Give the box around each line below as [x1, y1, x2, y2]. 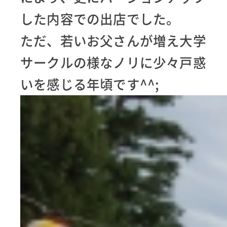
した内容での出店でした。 [20, 9, 180, 29]
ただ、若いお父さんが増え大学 [20, 31, 206, 51]
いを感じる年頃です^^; [20, 74, 160, 94]
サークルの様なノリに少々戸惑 [20, 53, 206, 72]
